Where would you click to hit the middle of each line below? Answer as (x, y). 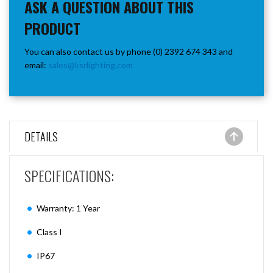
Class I (49, 232)
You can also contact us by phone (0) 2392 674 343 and (129, 51)
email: (36, 65)
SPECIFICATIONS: (69, 175)
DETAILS (41, 136)
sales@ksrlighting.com (90, 65)
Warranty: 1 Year (68, 208)
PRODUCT (52, 28)
